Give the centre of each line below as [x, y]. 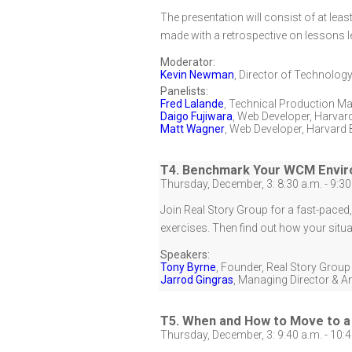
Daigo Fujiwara [196, 116]
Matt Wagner [192, 129]
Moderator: [188, 62]
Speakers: [185, 255]
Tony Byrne [188, 267]
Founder [241, 267]
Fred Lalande [192, 104]
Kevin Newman [197, 75]
